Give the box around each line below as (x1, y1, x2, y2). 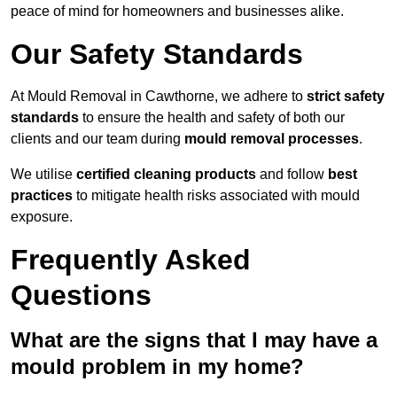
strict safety (307, 89, 385, 105)
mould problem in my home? (11, 354, 304, 379)
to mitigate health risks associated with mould (73, 188, 360, 204)
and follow (256, 167, 328, 183)
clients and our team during (11, 131, 184, 147)
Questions (11, 279, 152, 312)
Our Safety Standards (11, 38, 303, 71)
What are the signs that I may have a (11, 328, 378, 353)
